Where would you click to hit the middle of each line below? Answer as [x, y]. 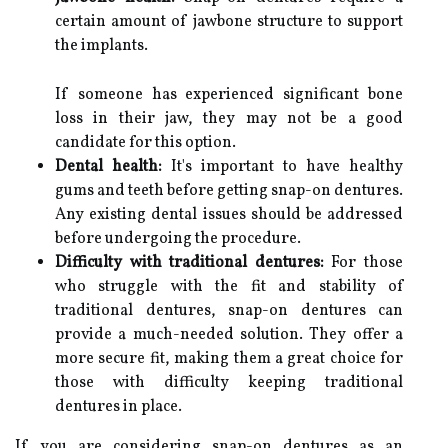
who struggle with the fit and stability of [229, 286]
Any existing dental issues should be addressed [229, 214]
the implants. [101, 45]
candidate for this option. [145, 142]
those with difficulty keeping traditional [229, 382]
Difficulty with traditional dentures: [189, 262]
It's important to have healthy [282, 166]
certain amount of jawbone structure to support [229, 21]
